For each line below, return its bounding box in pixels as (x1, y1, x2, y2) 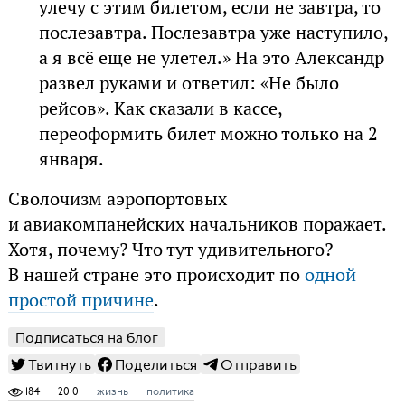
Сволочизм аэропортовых (7, 186, 227, 211)
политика (146, 383, 194, 399)
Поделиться (114, 354, 197, 375)
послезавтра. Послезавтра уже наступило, (39, 20, 389, 44)
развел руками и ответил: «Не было (39, 71, 340, 95)
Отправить (220, 354, 297, 375)
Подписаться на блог (14, 327, 158, 348)
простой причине (7, 287, 154, 312)
